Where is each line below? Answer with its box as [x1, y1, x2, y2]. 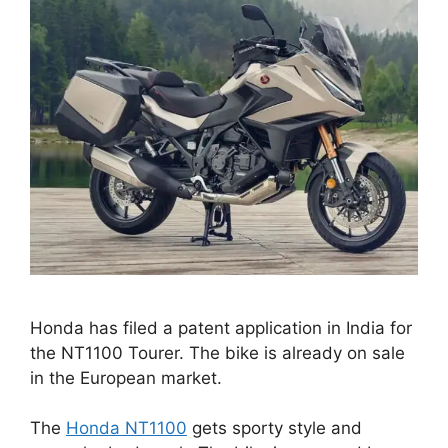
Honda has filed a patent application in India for [30, 317, 412, 338]
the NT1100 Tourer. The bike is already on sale [30, 342, 405, 363]
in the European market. [30, 367, 222, 388]
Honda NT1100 [66, 418, 187, 439]
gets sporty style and [187, 418, 362, 439]
